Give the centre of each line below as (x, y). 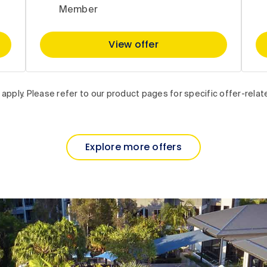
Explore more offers (133, 147)
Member (78, 10)
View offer (133, 44)
